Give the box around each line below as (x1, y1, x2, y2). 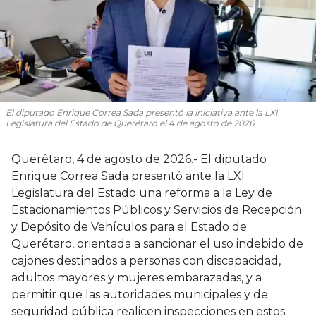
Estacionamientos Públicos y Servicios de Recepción (11, 203, 302, 217)
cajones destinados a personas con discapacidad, (11, 254, 281, 268)
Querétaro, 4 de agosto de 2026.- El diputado (11, 152, 267, 166)
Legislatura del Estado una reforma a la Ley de (11, 186, 272, 200)
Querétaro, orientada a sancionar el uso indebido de (11, 237, 303, 251)
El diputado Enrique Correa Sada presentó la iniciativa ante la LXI (6, 107, 278, 119)
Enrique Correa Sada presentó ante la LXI (11, 169, 245, 183)
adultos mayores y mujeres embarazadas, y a (11, 271, 262, 285)
